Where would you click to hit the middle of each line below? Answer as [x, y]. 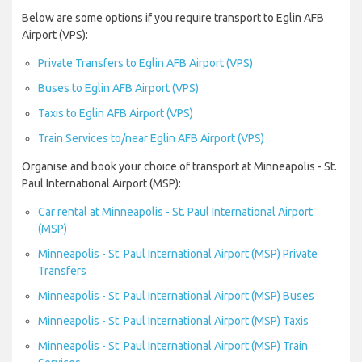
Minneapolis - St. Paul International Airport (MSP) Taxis [173, 321]
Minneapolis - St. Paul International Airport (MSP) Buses [176, 296]
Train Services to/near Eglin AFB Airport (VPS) [151, 139]
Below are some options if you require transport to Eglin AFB [173, 18]
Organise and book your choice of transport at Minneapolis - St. [179, 167]
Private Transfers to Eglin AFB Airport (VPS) [145, 63]
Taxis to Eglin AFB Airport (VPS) [116, 114]
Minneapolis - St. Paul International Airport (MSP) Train [173, 346]
